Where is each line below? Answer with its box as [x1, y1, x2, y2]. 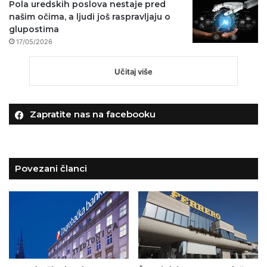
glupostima [9, 23, 59, 35]
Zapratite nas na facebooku [30, 108, 156, 120]
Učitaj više [114, 66, 153, 76]
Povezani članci [15, 162, 87, 174]
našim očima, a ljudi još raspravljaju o [9, 11, 170, 22]
